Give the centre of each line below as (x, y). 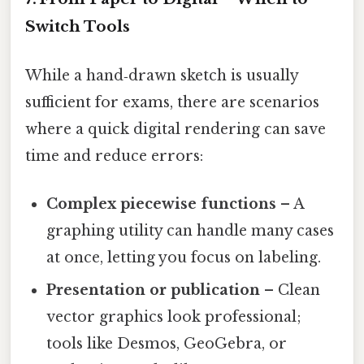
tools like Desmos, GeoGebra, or (167, 343)
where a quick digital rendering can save (175, 129)
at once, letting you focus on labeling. (184, 257)
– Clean (290, 290)
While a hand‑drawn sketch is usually (162, 75)
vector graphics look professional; (174, 316)
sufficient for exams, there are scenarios (172, 102)
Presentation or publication (154, 290)
